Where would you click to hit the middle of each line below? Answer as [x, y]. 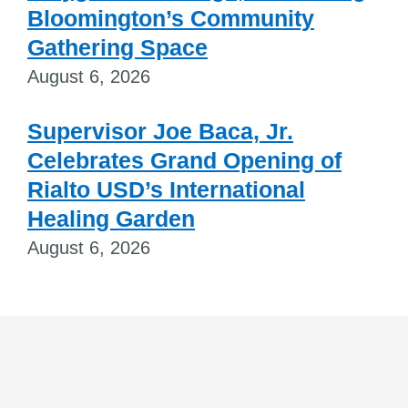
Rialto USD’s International [166, 189]
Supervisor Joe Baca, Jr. [160, 131]
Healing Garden [111, 218]
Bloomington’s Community [171, 18]
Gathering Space [117, 47]
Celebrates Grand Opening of [184, 160]
